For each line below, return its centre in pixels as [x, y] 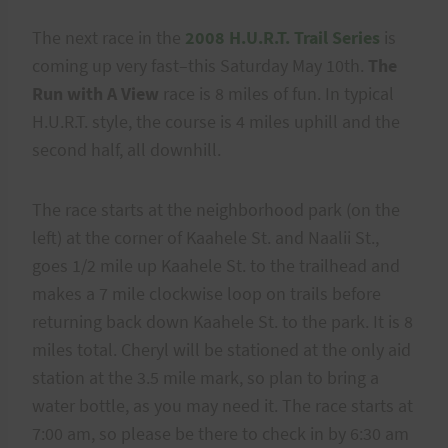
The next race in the [108, 37]
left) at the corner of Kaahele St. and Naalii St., [205, 237]
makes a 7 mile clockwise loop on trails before [206, 293]
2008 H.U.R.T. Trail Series [282, 37]
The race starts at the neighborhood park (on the [216, 209]
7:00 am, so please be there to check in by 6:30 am [220, 433]
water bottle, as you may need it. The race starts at [222, 405]
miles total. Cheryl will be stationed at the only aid [221, 349]
